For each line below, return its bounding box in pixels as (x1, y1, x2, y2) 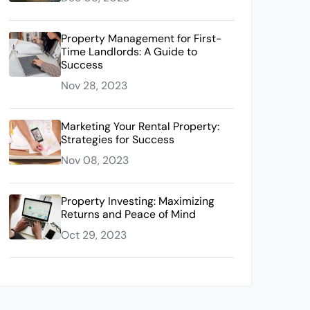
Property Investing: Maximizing (61, 194, 215, 208)
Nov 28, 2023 (61, 78, 127, 93)
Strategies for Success (61, 132, 174, 147)
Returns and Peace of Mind (61, 207, 196, 221)
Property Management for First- (61, 31, 222, 46)
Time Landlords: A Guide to (61, 44, 197, 59)
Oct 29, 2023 (61, 228, 127, 242)
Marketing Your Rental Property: (61, 119, 219, 134)
